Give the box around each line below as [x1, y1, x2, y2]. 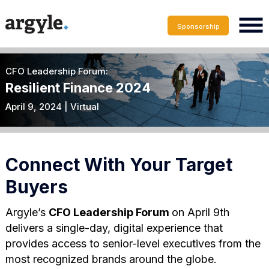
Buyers [5, 175, 68, 198]
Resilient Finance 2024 [5, 79, 151, 95]
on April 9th [171, 205, 229, 219]
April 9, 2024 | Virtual [5, 100, 99, 112]
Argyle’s [5, 205, 49, 219]
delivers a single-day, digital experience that [5, 221, 223, 234]
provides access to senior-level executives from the [5, 237, 261, 250]
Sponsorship [177, 22, 220, 31]
